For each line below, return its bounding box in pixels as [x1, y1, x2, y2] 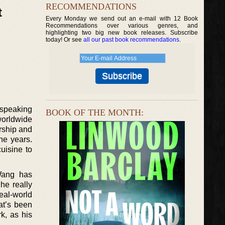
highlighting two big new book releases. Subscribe [46, 29, 198, 36]
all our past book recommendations [83, 36, 179, 43]
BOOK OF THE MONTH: [46, 107, 144, 118]
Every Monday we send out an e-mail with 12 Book [46, 15, 198, 22]
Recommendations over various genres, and [46, 22, 198, 29]
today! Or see [46, 36, 83, 43]
